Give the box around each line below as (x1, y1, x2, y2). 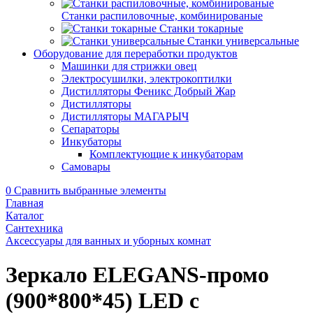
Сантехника (6, 222, 63, 234)
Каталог (6, 210, 44, 221)
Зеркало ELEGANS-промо (6, 262, 269, 288)
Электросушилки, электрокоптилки (61, 73, 232, 85)
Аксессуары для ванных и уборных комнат (6, 235, 211, 247)
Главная (6, 197, 43, 209)
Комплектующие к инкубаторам (89, 148, 243, 160)
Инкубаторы (61, 136, 122, 147)
